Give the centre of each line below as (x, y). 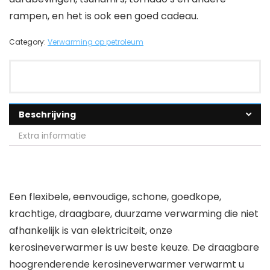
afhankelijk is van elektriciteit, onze (91, 230)
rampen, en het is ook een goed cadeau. (104, 16)
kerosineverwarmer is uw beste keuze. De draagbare (134, 247)
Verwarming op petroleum (96, 42)
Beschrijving (47, 114)
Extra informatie (52, 135)
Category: (28, 42)
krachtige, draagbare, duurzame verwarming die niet (134, 213)
